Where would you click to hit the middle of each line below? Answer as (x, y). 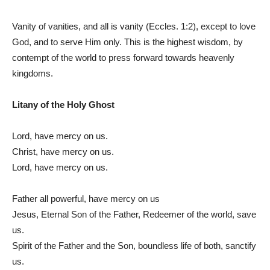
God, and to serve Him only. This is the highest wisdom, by (127, 42)
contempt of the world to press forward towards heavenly (123, 57)
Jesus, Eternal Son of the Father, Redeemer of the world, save (134, 214)
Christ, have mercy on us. (63, 151)
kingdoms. (33, 73)
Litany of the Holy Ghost (63, 104)
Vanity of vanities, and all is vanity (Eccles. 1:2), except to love (134, 26)
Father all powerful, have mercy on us (86, 198)
